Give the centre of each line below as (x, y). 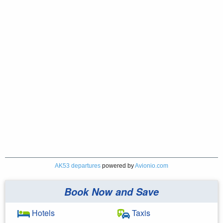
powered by (118, 166)
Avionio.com (152, 166)
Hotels (42, 213)
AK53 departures (78, 166)
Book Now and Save (111, 191)
